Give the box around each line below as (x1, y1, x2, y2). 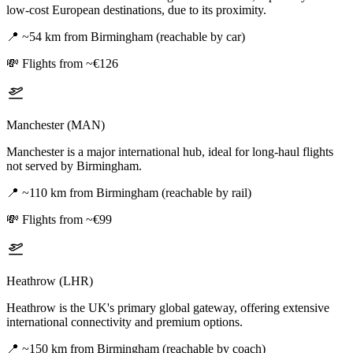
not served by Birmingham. (6, 159, 142, 173)
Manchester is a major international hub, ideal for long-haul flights (6, 145, 333, 159)
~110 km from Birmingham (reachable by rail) (22, 186, 251, 200)
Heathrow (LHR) (6, 274, 93, 288)
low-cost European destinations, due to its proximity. (6, 3, 266, 17)
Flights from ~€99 (22, 213, 112, 227)
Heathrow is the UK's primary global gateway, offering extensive (6, 301, 329, 315)
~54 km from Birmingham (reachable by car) (22, 30, 245, 44)
